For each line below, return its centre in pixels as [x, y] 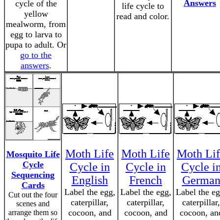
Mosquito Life [33, 154]
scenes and [33, 204]
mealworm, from [36, 24]
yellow [36, 14]
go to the [36, 55]
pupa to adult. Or [36, 45]
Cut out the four [33, 195]
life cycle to [143, 6]
